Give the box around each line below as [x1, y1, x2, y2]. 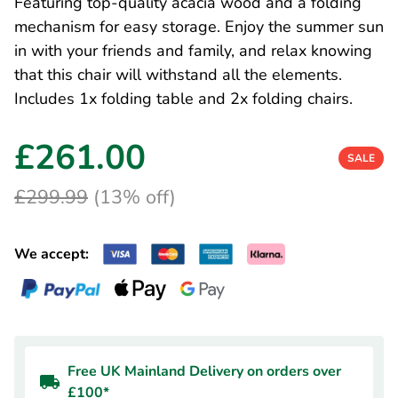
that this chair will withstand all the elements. [14, 64, 342, 85]
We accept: [14, 244, 89, 264]
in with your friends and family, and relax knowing [14, 40, 372, 61]
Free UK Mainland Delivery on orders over [68, 362, 341, 381]
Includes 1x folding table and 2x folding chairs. [14, 88, 353, 109]
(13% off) [88, 184, 176, 211]
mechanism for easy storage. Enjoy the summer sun [14, 16, 384, 37]
